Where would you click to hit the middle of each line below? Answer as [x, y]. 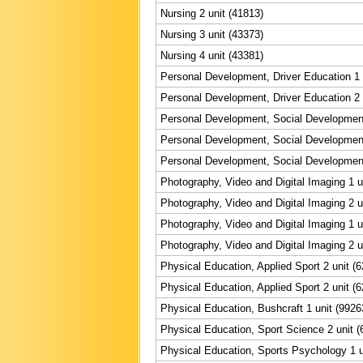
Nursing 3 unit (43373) [212, 34]
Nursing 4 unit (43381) [212, 55]
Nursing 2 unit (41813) [212, 13]
